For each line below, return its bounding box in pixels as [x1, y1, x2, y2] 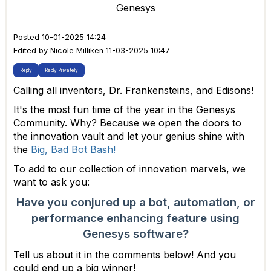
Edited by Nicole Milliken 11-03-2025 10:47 [13, 46, 170, 55]
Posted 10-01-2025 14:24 [13, 33, 106, 42]
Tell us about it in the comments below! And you [13, 248, 236, 261]
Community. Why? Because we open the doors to [13, 116, 241, 129]
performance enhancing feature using [31, 211, 240, 225]
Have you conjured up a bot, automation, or [16, 195, 255, 209]
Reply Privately [45, 67, 78, 73]
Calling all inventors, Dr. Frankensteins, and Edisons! [13, 83, 256, 96]
